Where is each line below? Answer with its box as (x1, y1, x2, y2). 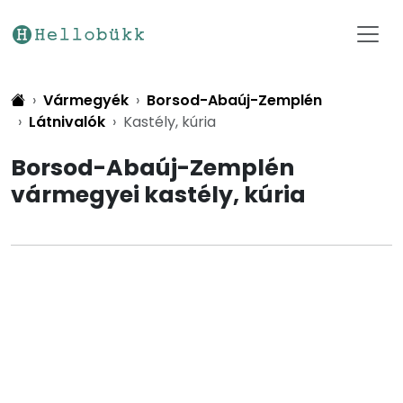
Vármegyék (43, 90, 129, 111)
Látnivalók (29, 112, 105, 132)
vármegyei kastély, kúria (11, 179, 306, 210)
